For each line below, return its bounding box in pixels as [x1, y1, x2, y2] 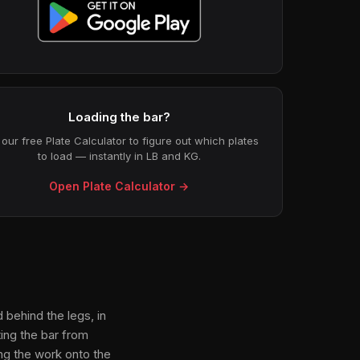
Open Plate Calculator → [49, 179, 190, 193]
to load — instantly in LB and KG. [37, 149, 201, 162]
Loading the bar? [67, 109, 170, 125]
